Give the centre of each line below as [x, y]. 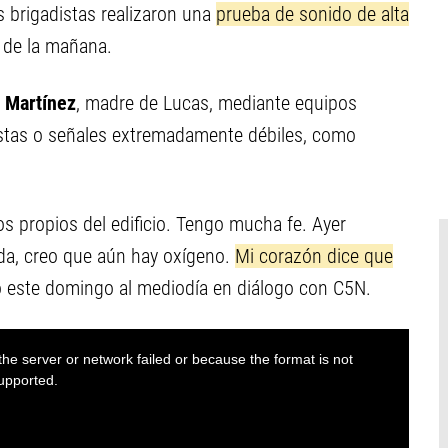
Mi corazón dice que [314, 256]
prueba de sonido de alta [312, 14]
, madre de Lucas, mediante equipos [216, 103]
